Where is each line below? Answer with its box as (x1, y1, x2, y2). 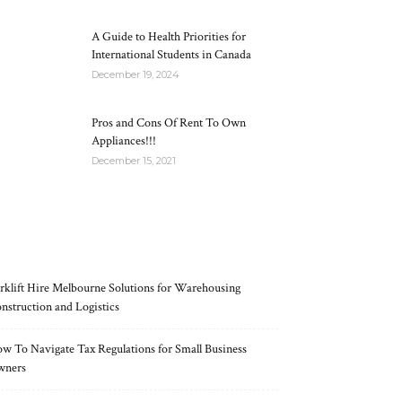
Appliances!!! (92, 133, 156, 149)
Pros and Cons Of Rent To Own (92, 115, 246, 131)
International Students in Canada (92, 47, 251, 63)
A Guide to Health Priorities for (92, 29, 246, 45)
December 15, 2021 (92, 154, 176, 167)
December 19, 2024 (92, 68, 179, 81)
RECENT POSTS (91, 231, 175, 244)
